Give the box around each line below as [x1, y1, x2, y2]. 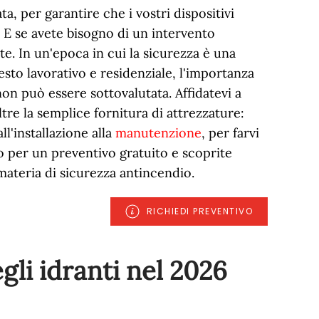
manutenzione [115, 125, 202, 141]
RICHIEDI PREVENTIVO [146, 205, 253, 217]
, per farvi [202, 125, 260, 141]
